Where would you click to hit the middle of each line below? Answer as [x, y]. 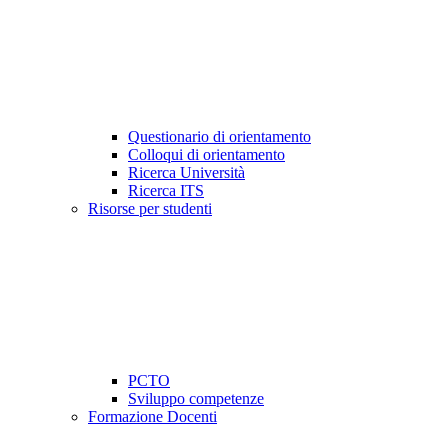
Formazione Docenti [152, 417]
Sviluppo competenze [196, 399]
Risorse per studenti [150, 209]
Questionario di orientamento [219, 137]
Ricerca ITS [166, 191]
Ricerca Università [186, 173]
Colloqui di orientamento [206, 155]
